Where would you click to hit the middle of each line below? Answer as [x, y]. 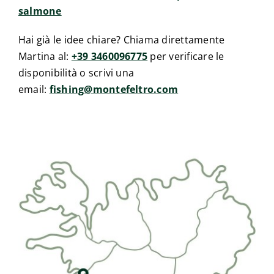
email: [34, 90]
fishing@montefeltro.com [114, 90]
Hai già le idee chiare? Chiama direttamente [121, 40]
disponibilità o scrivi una [76, 73]
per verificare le [186, 57]
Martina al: [45, 57]
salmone [40, 11]
